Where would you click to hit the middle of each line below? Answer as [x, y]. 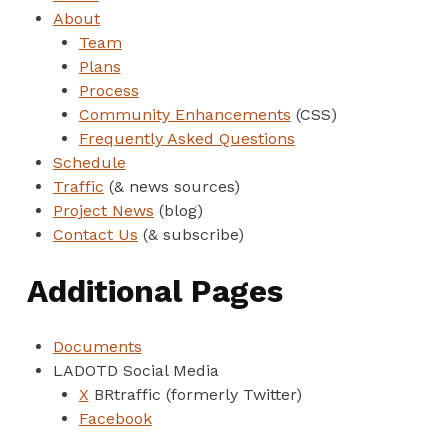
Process [108, 90]
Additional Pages [154, 291]
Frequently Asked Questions [186, 138]
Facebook [115, 418]
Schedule [89, 162]
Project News [103, 210]
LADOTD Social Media [135, 370]
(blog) [178, 210]
